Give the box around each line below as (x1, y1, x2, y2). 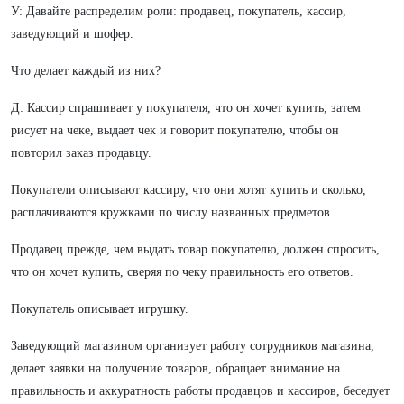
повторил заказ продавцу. (11, 146, 151, 160)
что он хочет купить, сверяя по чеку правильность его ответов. (11, 265, 353, 279)
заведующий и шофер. (11, 27, 133, 41)
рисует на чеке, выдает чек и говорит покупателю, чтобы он (11, 124, 339, 137)
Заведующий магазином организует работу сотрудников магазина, (11, 339, 374, 353)
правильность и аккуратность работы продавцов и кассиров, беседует (11, 384, 390, 398)
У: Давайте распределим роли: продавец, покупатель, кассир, (11, 5, 346, 18)
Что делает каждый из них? (11, 64, 161, 78)
